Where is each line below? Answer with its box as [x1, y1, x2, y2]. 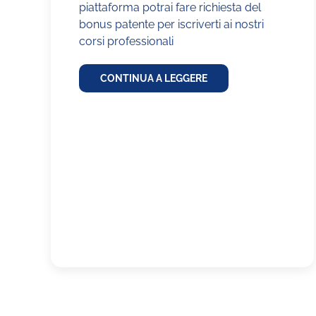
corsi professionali [79, 35, 174, 49]
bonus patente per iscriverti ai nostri [79, 18, 264, 32]
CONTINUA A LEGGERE [100, 73, 207, 85]
